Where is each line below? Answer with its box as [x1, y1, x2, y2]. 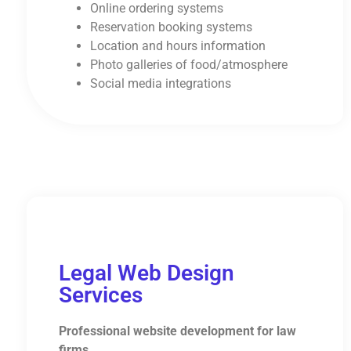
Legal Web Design [58, 260, 234, 287]
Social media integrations [89, 76, 231, 92]
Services [58, 282, 143, 309]
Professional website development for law [58, 324, 296, 339]
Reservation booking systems [89, 20, 252, 35]
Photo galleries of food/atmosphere [89, 57, 288, 73]
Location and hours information [89, 38, 266, 54]
